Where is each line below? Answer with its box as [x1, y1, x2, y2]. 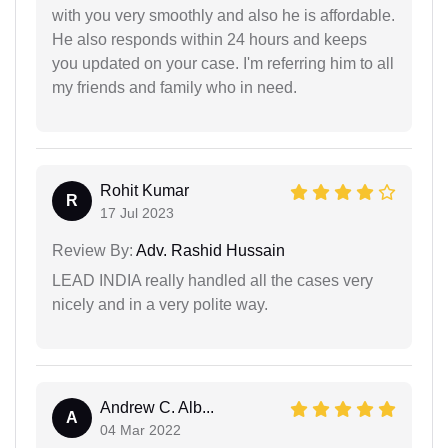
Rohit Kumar [100, 182, 189, 199]
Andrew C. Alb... [100, 399, 214, 416]
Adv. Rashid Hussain [133, 242, 285, 259]
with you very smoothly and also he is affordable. [52, 7, 395, 24]
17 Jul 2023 [100, 205, 174, 221]
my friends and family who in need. [52, 79, 297, 96]
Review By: [52, 242, 133, 259]
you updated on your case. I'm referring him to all [52, 55, 394, 72]
